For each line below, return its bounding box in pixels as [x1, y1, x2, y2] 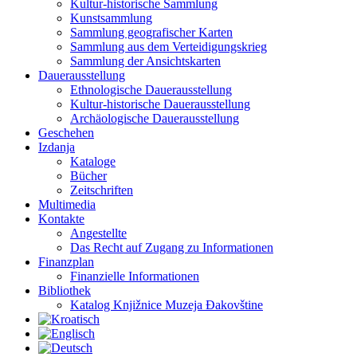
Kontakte [38, 212, 84, 226]
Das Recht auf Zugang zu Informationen [70, 241, 273, 255]
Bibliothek [38, 284, 91, 298]
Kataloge [70, 155, 116, 169]
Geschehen [38, 126, 94, 140]
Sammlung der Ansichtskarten [70, 54, 221, 69]
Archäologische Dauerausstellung [70, 112, 239, 126]
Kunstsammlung [70, 11, 152, 25]
